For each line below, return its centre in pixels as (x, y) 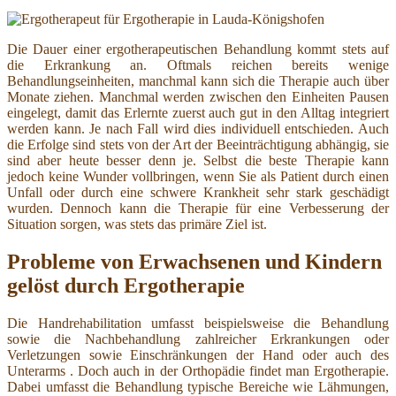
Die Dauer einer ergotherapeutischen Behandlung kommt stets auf (198, 49)
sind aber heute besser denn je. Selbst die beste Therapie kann (198, 161)
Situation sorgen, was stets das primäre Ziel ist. (137, 225)
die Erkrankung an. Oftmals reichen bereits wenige (198, 65)
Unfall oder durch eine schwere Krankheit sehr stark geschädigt (198, 193)
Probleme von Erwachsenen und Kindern (194, 261)
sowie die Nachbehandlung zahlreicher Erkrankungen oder (198, 339)
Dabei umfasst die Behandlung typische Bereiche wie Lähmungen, (198, 386)
